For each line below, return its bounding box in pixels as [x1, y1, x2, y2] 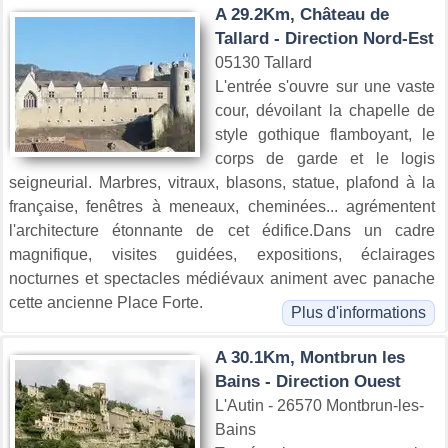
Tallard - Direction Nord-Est [215, 28, 434, 48]
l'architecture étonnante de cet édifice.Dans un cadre [9, 221, 435, 239]
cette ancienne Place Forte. [9, 293, 203, 311]
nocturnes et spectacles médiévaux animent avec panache [9, 269, 435, 287]
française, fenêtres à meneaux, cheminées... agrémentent [9, 197, 435, 215]
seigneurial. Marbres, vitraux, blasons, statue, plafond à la [9, 173, 435, 191]
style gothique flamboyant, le [215, 125, 435, 143]
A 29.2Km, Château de [215, 4, 389, 24]
